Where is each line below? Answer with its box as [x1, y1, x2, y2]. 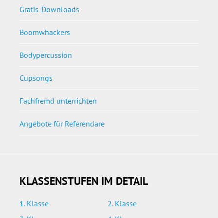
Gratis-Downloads [19, 4, 79, 14]
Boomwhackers [19, 27, 70, 37]
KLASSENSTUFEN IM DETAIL [19, 174, 148, 188]
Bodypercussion [19, 50, 72, 60]
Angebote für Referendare [19, 118, 105, 128]
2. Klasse [108, 198, 137, 208]
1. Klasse [19, 198, 49, 208]
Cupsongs [19, 73, 53, 83]
